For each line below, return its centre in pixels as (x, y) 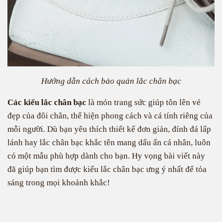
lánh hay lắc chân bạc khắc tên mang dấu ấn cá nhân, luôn (109, 142)
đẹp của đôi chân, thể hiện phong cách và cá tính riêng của (110, 115)
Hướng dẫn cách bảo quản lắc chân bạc (111, 81)
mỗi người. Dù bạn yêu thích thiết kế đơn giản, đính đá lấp (109, 129)
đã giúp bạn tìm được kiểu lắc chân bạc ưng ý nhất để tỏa (107, 169)
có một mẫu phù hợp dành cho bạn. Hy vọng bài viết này (106, 156)
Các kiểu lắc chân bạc (47, 102)
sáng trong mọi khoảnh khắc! (59, 182)
